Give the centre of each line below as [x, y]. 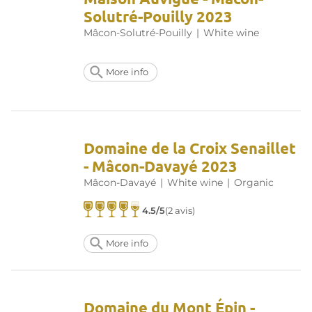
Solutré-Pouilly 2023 [158, 17]
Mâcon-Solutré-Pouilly [138, 33]
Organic [254, 183]
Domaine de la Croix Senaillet [190, 148]
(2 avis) [180, 211]
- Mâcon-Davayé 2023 [161, 166]
